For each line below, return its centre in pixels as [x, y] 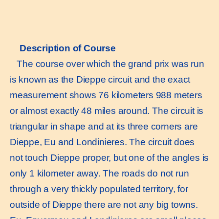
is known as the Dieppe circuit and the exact [100, 80]
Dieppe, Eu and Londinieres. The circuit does [102, 142]
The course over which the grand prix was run [107, 64]
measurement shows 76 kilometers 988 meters [106, 95]
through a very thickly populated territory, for [99, 189]
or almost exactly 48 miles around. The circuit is [107, 111]
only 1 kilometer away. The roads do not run [99, 174]
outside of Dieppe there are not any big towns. [104, 205]
